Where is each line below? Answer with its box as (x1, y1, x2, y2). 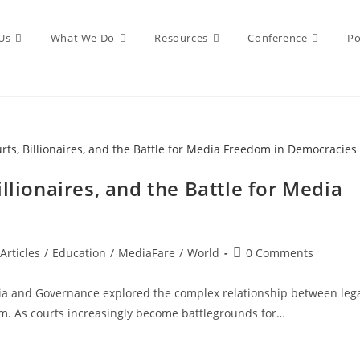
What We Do (50, 31, 115, 45)
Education (52, 244, 106, 260)
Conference (247, 31, 308, 45)
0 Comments (246, 244, 313, 260)
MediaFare (118, 244, 175, 260)
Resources (154, 31, 208, 45)
